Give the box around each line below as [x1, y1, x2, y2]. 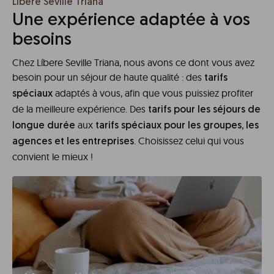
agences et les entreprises [12, 136, 134, 147]
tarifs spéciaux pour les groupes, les [95, 120, 259, 131]
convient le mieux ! [12, 150, 93, 163]
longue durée [12, 120, 75, 131]
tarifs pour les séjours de [148, 105, 261, 115]
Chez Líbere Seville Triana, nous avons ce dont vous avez [12, 56, 254, 68]
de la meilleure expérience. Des [12, 102, 148, 115]
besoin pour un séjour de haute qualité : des [12, 70, 204, 83]
